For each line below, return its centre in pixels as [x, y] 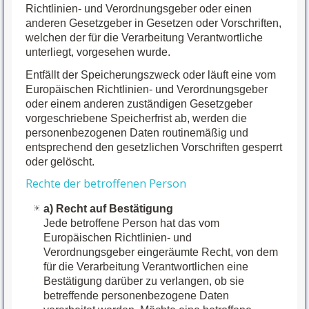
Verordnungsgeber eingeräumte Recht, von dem [161, 252]
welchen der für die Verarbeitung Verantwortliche [144, 38]
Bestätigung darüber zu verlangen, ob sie [144, 281]
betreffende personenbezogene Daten [137, 296]
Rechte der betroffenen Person [106, 184]
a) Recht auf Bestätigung [109, 209]
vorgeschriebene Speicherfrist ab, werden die [137, 119]
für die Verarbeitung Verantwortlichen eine [146, 267]
